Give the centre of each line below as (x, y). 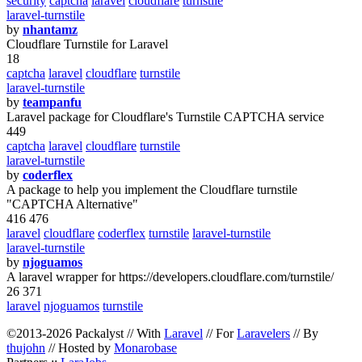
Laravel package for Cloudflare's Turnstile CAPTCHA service (165, 117)
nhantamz (50, 29)
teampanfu (52, 102)
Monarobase (145, 348)
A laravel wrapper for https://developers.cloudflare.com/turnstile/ (170, 277)
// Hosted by (80, 348)
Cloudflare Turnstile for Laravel (87, 44)
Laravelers (263, 333)
